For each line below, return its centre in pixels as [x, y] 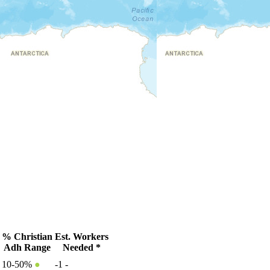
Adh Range [27, 247]
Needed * [82, 247]
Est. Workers [82, 236]
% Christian [27, 236]
